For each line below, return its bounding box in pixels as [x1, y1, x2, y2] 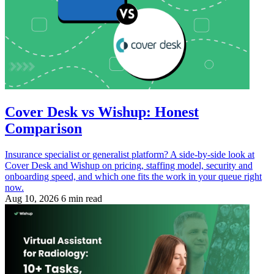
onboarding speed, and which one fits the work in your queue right [5, 171, 262, 182]
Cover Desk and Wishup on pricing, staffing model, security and [5, 160, 253, 171]
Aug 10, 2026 [5, 193, 59, 204]
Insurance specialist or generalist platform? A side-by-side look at [5, 149, 254, 160]
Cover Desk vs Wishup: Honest [5, 103, 199, 120]
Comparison [5, 120, 82, 136]
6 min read [61, 193, 102, 204]
